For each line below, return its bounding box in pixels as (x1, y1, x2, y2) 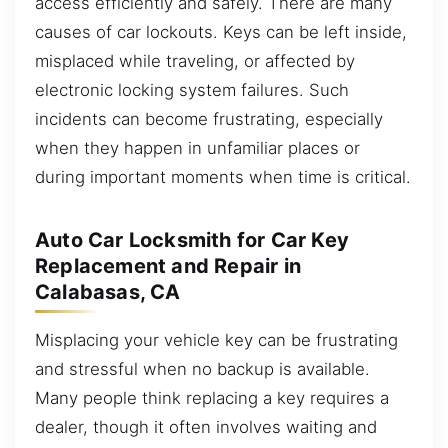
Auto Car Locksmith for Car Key (35, 228, 349, 252)
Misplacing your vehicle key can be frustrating (35, 329, 398, 350)
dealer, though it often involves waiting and (35, 416, 377, 437)
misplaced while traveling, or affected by (35, 50, 355, 71)
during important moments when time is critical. (35, 166, 411, 187)
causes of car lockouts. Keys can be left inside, (35, 21, 407, 42)
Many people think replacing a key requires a (35, 387, 389, 408)
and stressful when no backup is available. (35, 358, 370, 379)
